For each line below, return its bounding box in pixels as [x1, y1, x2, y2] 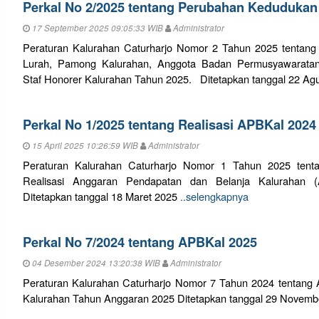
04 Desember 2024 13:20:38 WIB [29, 257, 162, 269]
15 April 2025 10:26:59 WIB [29, 140, 140, 152]
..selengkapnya [179, 189, 249, 204]
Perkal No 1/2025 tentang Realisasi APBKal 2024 [22, 114, 316, 134]
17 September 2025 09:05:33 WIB [29, 22, 165, 34]
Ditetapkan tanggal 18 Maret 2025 [22, 189, 180, 204]
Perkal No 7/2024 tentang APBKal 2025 [22, 231, 257, 251]
